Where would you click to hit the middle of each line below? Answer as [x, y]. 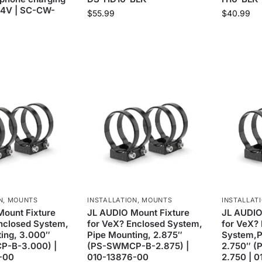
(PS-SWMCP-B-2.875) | [138, 246]
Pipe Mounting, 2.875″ [135, 235]
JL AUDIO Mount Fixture [139, 212]
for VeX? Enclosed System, [145, 223]
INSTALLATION [112, 200]
